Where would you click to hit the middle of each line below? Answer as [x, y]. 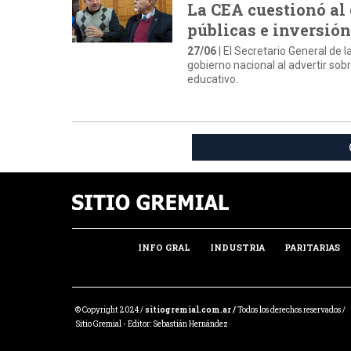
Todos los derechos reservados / [291, 309]
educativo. [213, 80]
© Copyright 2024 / [110, 309]
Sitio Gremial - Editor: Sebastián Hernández [152, 324]
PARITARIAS [312, 248]
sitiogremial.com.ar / [190, 309]
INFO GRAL [165, 248]
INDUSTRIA [238, 248]
